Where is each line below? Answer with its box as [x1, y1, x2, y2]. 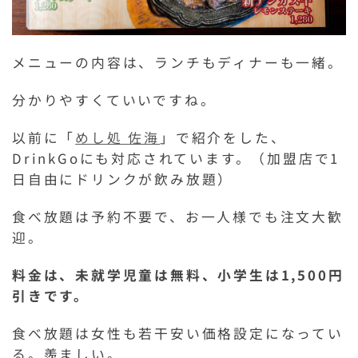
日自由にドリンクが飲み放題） [12, 169, 234, 189]
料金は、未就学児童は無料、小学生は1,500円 [12, 265, 344, 285]
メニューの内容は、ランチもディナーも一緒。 [12, 53, 344, 73]
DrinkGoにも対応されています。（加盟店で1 [12, 149, 340, 169]
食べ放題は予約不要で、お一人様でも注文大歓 [12, 207, 344, 227]
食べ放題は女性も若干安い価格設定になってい [12, 324, 344, 344]
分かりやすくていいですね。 [12, 90, 217, 110]
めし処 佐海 [75, 128, 161, 148]
